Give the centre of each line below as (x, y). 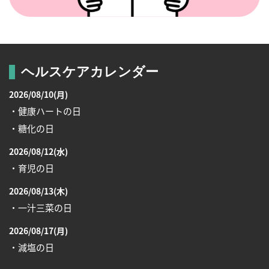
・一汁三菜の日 (41, 208)
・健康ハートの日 (45, 111)
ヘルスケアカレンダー (90, 72)
